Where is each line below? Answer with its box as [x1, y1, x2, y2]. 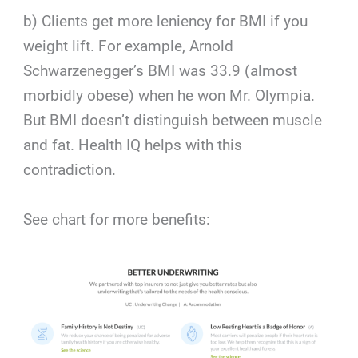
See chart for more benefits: [23, 209, 211, 229]
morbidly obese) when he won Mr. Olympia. [23, 86, 316, 105]
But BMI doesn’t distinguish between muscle [23, 111, 323, 130]
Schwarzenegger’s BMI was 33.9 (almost [23, 62, 298, 81]
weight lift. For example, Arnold [23, 37, 234, 56]
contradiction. [23, 161, 117, 180]
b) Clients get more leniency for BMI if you [23, 12, 308, 31]
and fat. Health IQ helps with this [23, 136, 243, 155]
